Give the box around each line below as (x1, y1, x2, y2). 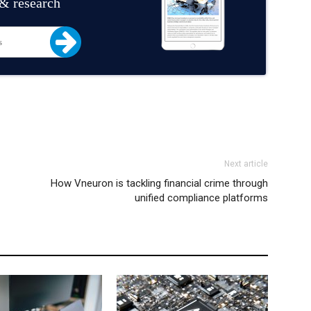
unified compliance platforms (135, 192, 268, 204)
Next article (224, 159, 268, 169)
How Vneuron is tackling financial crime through (51, 177, 268, 190)
